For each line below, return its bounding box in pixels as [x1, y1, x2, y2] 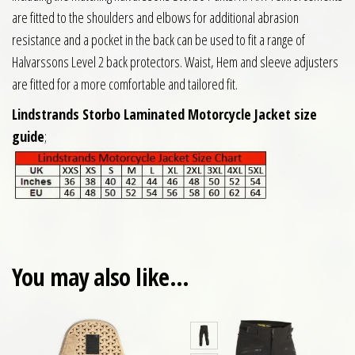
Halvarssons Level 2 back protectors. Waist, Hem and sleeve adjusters [12, 52, 338, 71]
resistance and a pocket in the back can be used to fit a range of [12, 29, 305, 49]
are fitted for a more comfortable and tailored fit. [12, 74, 238, 94]
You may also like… [12, 261, 189, 294]
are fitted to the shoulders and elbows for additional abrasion [12, 7, 299, 27]
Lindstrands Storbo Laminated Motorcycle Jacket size [12, 104, 317, 124]
